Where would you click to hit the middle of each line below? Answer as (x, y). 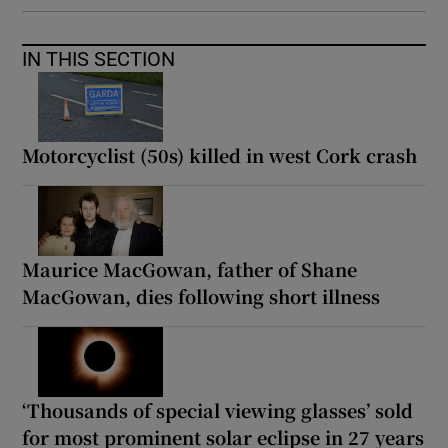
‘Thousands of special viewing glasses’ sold (218, 409)
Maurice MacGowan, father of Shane (190, 268)
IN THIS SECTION (99, 58)
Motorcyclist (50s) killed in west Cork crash (220, 154)
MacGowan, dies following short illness (201, 295)
